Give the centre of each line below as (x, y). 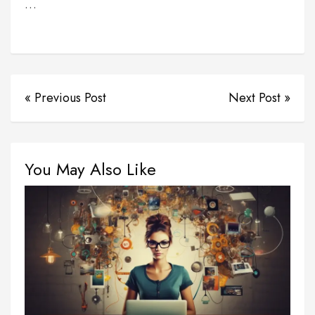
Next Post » (259, 98)
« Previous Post (65, 98)
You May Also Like (90, 169)
